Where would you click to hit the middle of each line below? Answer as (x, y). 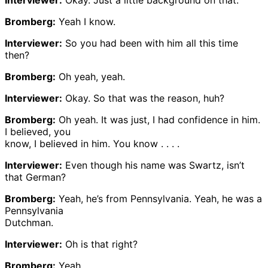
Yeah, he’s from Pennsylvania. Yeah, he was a (159, 198)
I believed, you (38, 131)
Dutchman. (29, 222)
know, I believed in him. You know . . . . (92, 143)
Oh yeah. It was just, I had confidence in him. (158, 119)
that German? (35, 177)
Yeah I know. (86, 21)
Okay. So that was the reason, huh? (143, 98)
